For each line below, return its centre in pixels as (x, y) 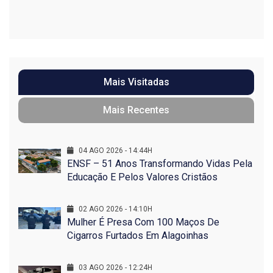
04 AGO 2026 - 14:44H (115, 151)
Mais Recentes (136, 110)
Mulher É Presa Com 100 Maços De (143, 222)
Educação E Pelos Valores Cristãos (142, 177)
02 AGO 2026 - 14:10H (115, 209)
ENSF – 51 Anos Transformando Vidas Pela (160, 164)
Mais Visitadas (136, 82)
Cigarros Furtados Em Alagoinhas (138, 236)
